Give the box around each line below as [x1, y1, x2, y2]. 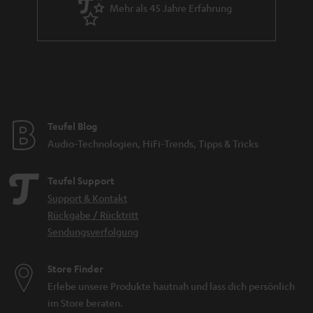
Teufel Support [48, 173, 115, 187]
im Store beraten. [48, 296, 123, 309]
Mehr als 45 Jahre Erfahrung [109, 1, 232, 15]
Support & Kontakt [48, 191, 127, 204]
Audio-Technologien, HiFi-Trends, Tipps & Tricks [48, 136, 259, 150]
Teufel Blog [48, 119, 97, 133]
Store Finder [48, 261, 103, 275]
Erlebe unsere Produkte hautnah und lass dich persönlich [48, 279, 295, 292]
